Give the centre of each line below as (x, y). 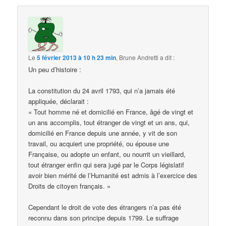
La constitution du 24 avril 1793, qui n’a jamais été (102, 91)
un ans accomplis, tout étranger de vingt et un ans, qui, (109, 123)
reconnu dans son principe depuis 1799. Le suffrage (104, 218)
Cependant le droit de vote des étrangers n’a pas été (105, 207)
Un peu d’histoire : (55, 70)
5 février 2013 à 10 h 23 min (77, 58)
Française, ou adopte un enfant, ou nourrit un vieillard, (107, 154)
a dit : (167, 58)
